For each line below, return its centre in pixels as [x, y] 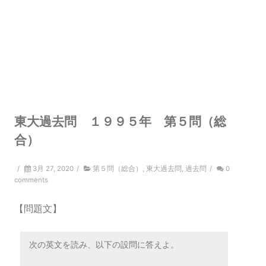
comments [31, 180]
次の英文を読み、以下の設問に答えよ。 [104, 244]
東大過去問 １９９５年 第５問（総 [120, 121]
